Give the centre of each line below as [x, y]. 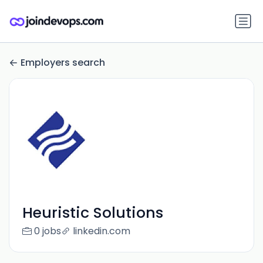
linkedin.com [101, 231]
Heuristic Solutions [92, 213]
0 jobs [47, 231]
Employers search [63, 63]
